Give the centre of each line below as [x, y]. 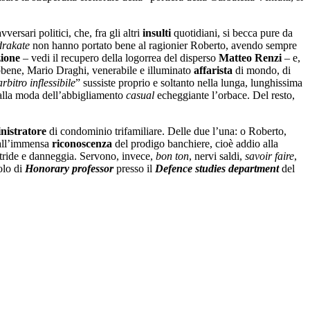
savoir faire [270, 156]
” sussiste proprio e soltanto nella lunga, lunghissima [189, 82]
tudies [214, 168]
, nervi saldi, [217, 156]
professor [93, 168]
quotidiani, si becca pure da [232, 33]
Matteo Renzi [250, 57]
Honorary [48, 168]
